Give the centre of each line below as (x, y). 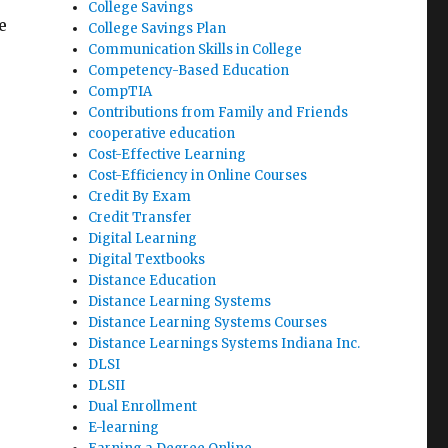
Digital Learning (143, 238)
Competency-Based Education (189, 70)
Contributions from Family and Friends (218, 112)
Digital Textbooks (147, 259)
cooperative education (162, 133)
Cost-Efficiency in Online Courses (198, 175)
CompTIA (120, 91)
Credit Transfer (140, 217)
